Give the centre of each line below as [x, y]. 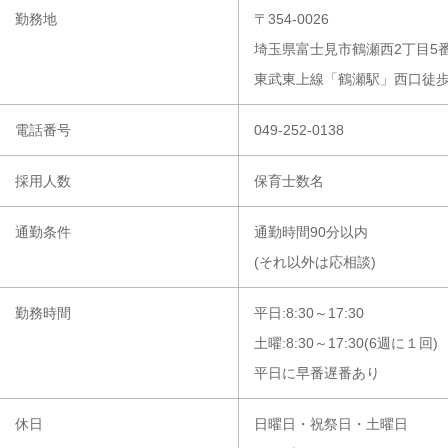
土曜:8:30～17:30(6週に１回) [346, 343]
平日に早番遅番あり [317, 373]
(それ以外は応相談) [315, 262]
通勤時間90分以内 [311, 232]
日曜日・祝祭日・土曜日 [331, 424]
